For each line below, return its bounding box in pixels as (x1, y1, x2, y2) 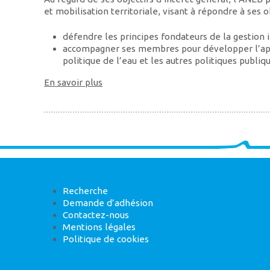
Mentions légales (62, 222, 136, 233)
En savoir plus (44, 77, 103, 87)
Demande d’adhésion (62, 198, 153, 209)
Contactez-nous (62, 210, 129, 221)
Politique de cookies (62, 234, 149, 245)
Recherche (62, 186, 108, 196)
